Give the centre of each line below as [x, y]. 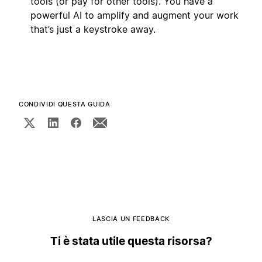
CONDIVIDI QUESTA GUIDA [65, 104]
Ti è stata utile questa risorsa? [131, 241]
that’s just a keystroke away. [93, 30]
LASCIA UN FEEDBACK [131, 218]
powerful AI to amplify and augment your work [135, 15]
